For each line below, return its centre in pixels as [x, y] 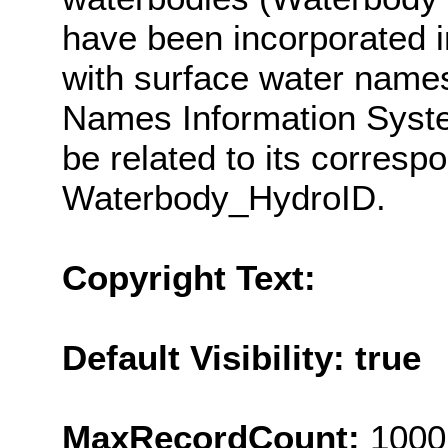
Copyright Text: [189, 277]
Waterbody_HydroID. [224, 197]
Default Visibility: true [241, 357]
